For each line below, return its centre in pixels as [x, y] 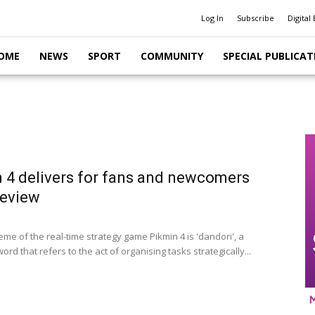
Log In [212, 18]
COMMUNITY [172, 56]
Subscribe [256, 18]
